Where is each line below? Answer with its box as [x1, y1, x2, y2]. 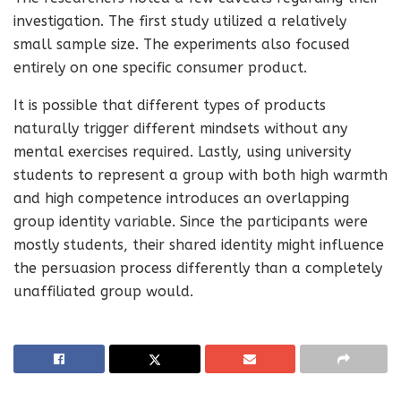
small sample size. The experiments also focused [13, 36, 350, 53]
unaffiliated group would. [13, 283, 193, 300]
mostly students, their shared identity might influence [13, 236, 384, 253]
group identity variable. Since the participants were [13, 213, 368, 230]
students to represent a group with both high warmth [13, 166, 388, 183]
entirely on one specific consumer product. [13, 59, 307, 76]
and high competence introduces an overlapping [13, 190, 349, 207]
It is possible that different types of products [13, 97, 326, 114]
